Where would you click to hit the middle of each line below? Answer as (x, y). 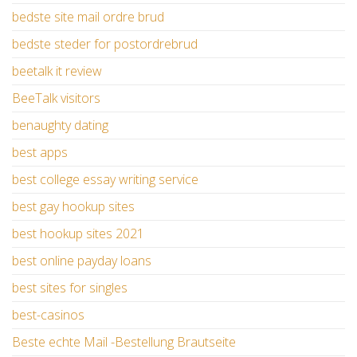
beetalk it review (57, 71)
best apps (40, 153)
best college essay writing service (105, 180)
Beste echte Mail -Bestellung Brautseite (124, 342)
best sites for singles (70, 288)
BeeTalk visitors (56, 98)
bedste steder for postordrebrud (105, 44)
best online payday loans (82, 261)
